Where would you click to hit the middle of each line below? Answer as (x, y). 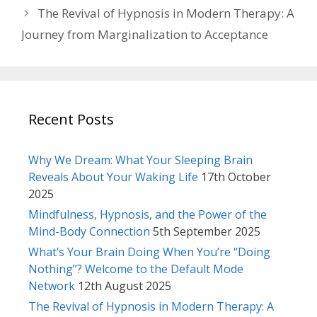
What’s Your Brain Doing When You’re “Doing (149, 252)
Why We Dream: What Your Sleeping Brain (140, 160)
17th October (236, 177)
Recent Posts (71, 119)
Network (52, 286)
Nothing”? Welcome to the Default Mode (136, 269)
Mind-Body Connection (89, 231)
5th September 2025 (207, 231)
